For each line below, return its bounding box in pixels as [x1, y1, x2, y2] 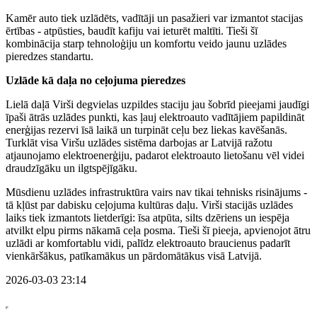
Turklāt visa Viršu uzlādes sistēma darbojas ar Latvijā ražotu [6, 136, 272, 149]
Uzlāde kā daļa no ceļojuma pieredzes [6, 74, 185, 86]
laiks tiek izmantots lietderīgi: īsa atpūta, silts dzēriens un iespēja [6, 211, 289, 224]
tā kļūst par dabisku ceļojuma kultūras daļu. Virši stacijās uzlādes [6, 198, 293, 211]
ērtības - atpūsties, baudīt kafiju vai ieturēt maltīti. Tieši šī [6, 24, 258, 37]
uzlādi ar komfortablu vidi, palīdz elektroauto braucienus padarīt [6, 236, 290, 249]
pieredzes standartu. [6, 50, 93, 62]
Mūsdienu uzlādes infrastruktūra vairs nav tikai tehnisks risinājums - [6, 185, 307, 198]
